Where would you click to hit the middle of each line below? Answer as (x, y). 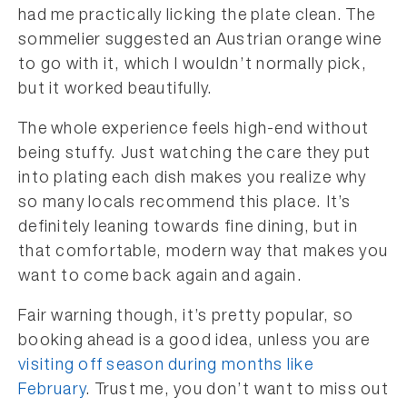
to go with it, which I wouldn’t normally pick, (193, 65)
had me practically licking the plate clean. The (197, 16)
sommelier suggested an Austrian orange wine (200, 41)
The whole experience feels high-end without (194, 130)
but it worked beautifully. (116, 90)
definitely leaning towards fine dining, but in (188, 228)
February (52, 391)
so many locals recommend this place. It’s (185, 203)
